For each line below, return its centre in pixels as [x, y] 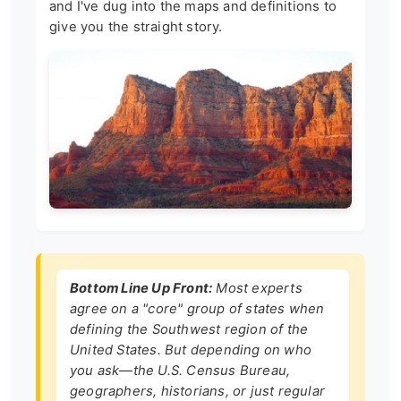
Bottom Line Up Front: [141, 289]
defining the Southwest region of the [189, 330]
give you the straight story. [136, 26]
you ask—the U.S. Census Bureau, [180, 371]
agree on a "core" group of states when [197, 309]
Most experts [257, 289]
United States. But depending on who [191, 350]
